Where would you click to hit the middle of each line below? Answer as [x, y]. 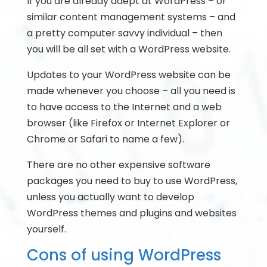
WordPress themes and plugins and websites [131, 213]
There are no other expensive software [118, 165]
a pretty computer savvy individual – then [124, 33]
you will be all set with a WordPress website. [128, 49]
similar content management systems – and [131, 17]
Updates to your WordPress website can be [128, 75]
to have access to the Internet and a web [124, 107]
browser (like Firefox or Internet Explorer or [128, 123]
